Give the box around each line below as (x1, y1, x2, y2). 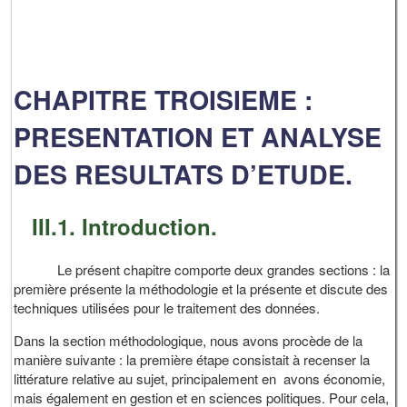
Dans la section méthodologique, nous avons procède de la (14, 330, 363, 350)
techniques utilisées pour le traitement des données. (14, 297, 321, 317)
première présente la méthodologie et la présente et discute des (14, 278, 389, 298)
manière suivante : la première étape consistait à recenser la (14, 349, 371, 369)
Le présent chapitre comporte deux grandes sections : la (14, 259, 391, 279)
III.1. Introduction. (32, 211, 218, 242)
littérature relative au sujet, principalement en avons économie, (14, 368, 386, 388)
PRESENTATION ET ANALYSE (14, 118, 382, 156)
